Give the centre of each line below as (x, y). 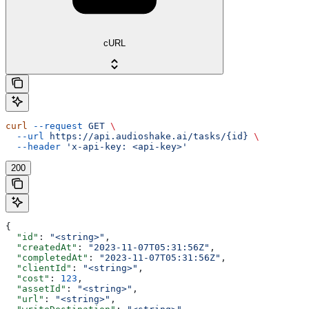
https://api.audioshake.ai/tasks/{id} (146, 136)
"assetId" (36, 288)
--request (55, 126)
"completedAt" (47, 257)
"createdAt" (41, 247)
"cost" (28, 278)
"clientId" (39, 268)
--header (33, 146)
